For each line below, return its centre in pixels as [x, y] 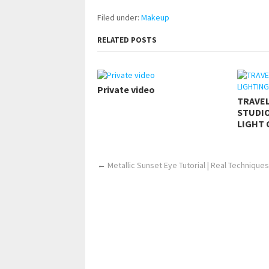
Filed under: [119, 17]
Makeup [155, 17]
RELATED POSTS [127, 40]
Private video [126, 89]
